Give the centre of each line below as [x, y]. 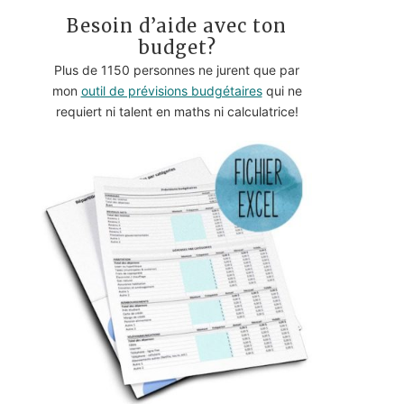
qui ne [282, 90]
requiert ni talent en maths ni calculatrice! [177, 111]
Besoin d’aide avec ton [177, 25]
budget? [177, 47]
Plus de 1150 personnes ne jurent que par [177, 69]
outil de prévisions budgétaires [171, 90]
